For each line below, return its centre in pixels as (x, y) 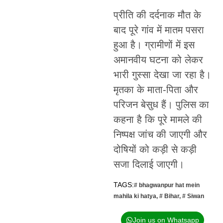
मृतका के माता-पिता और (156, 90)
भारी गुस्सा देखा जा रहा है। (162, 75)
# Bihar (169, 196)
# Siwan (193, 196)
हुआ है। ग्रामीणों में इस (154, 45)
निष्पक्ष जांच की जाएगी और (160, 135)
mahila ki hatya (135, 196)
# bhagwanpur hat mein (167, 185)
